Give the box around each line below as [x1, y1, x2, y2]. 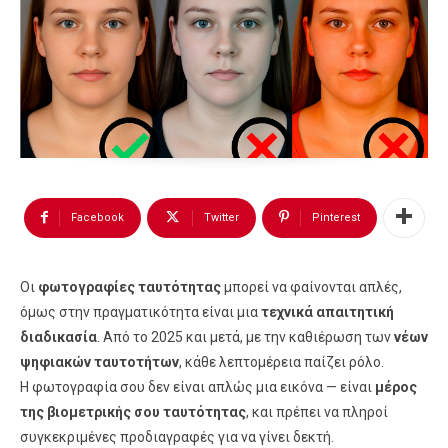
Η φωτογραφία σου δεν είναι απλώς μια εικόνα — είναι [20, 379, 375, 395]
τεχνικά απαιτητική [261, 304, 394, 320]
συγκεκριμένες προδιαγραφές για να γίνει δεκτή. [20, 429, 334, 445]
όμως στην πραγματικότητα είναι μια [20, 304, 261, 320]
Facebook [70, 211, 124, 224]
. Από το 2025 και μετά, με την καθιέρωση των [97, 329, 394, 345]
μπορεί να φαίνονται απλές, [221, 279, 402, 295]
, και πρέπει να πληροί [246, 404, 388, 420]
